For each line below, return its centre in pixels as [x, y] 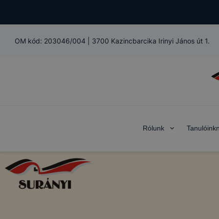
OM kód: [29, 41]
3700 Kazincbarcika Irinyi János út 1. [151, 41]
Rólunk [153, 128]
